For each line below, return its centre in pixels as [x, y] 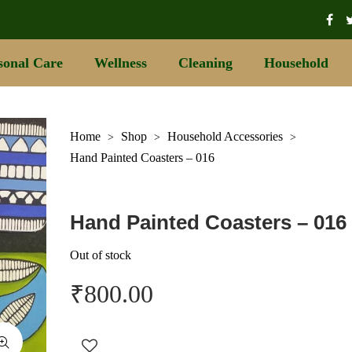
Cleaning [205, 63]
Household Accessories [225, 136]
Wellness [120, 63]
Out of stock [101, 255]
